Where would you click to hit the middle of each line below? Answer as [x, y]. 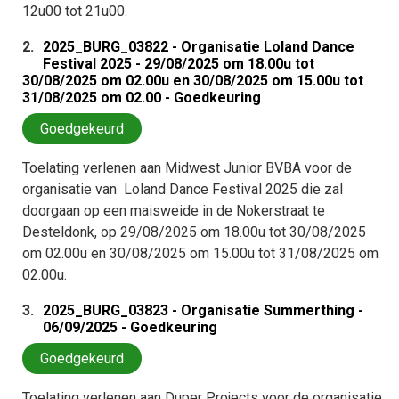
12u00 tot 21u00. [75, 11]
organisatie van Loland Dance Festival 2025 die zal [183, 189]
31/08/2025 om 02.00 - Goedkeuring [142, 98]
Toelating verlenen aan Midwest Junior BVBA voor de [187, 168]
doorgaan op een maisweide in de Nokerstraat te [174, 211]
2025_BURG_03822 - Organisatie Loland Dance [199, 47]
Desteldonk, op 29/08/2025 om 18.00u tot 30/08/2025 [194, 232]
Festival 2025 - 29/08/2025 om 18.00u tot [179, 64]
